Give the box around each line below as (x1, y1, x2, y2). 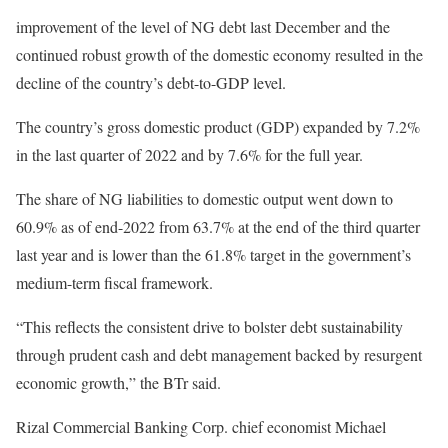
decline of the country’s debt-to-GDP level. (16, 71, 286, 93)
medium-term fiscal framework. (16, 271, 213, 293)
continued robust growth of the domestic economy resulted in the (16, 43, 423, 65)
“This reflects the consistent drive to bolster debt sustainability (16, 315, 403, 337)
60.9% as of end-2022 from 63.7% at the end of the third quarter (16, 215, 420, 237)
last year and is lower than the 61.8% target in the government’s (16, 243, 411, 265)
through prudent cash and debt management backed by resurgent (16, 343, 422, 365)
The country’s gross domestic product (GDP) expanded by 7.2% (16, 115, 420, 137)
